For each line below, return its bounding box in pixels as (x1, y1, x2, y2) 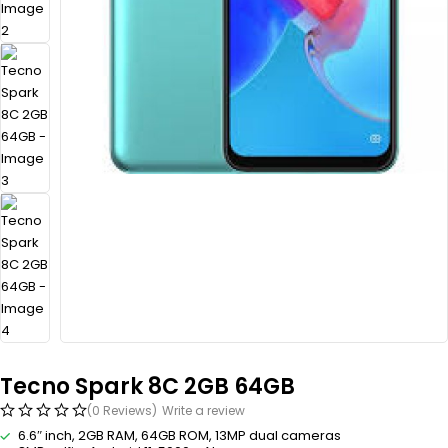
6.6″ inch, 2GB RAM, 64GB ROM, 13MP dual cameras (18, 426, 341, 446)
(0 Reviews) (87, 402, 157, 420)
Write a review (162, 402, 245, 420)
